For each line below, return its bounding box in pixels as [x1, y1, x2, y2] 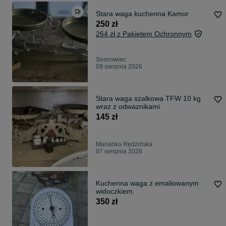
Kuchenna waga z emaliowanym [96, 179, 199, 188]
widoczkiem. [96, 187, 135, 196]
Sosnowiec [96, 56, 126, 64]
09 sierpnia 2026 [96, 63, 142, 71]
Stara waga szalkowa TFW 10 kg [96, 94, 201, 103]
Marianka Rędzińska [96, 141, 152, 148]
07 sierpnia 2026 [96, 148, 142, 155]
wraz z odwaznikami [96, 102, 160, 111]
